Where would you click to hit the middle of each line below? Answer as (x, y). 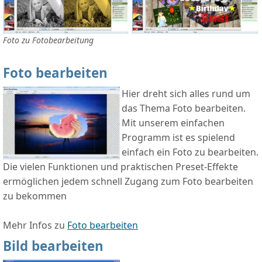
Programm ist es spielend (178, 138)
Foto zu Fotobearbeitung (48, 40)
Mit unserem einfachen (173, 123)
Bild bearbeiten (53, 246)
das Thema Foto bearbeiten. (184, 108)
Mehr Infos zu (35, 225)
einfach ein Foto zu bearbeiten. (190, 152)
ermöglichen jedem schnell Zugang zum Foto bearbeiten (128, 182)
